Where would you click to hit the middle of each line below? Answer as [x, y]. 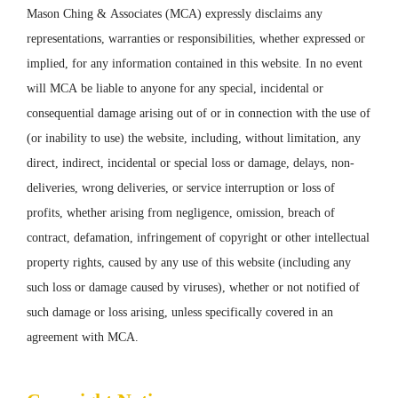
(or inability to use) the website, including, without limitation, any [194, 138]
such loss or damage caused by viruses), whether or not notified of [193, 287]
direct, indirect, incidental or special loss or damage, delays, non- [191, 163]
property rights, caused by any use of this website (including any [189, 263]
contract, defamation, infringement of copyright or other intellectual [198, 238]
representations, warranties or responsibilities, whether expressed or [196, 39]
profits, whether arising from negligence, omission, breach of [181, 213]
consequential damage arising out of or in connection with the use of [199, 113]
